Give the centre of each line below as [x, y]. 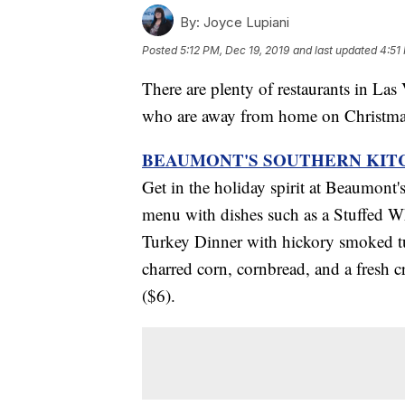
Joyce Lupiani [245, 23]
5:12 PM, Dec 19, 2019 [235, 51]
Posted [161, 51]
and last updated [335, 51]
